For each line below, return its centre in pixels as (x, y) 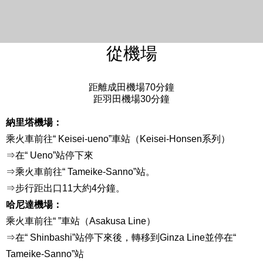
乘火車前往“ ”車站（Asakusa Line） (81, 221)
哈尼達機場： (34, 204)
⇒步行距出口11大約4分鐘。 (65, 188)
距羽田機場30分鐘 (131, 99)
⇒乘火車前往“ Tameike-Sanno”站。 (80, 171)
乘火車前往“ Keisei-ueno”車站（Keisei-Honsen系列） (118, 139)
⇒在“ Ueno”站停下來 (50, 155)
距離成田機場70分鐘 (131, 87)
